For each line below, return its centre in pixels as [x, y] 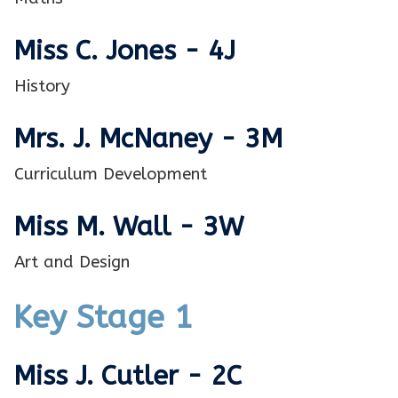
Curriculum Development [111, 175]
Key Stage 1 [103, 318]
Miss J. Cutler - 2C [127, 376]
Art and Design [72, 263]
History [45, 87]
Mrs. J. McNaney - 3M [148, 139]
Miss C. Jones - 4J [124, 51]
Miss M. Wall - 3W [128, 227]
